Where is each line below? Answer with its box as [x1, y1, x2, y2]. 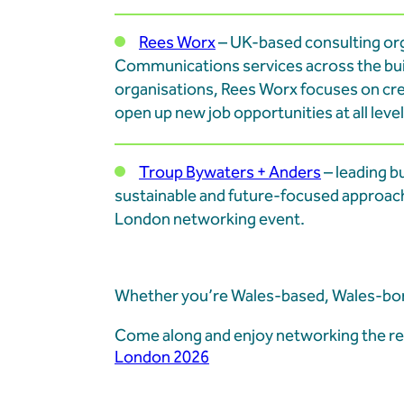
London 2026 [115, 344, 209, 372]
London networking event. [115, 206, 305, 234]
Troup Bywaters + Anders [139, 159, 321, 188]
